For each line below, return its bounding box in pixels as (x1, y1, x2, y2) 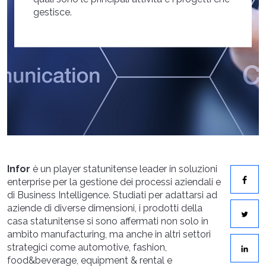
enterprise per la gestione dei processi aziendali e (7, 176, 221, 188)
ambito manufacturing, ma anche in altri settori (7, 229, 211, 240)
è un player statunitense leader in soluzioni (30, 163, 217, 175)
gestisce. (33, 6, 72, 18)
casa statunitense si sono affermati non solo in (7, 216, 208, 227)
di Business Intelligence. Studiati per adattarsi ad (7, 189, 217, 201)
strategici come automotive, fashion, (7, 242, 167, 253)
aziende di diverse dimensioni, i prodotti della (7, 202, 202, 214)
